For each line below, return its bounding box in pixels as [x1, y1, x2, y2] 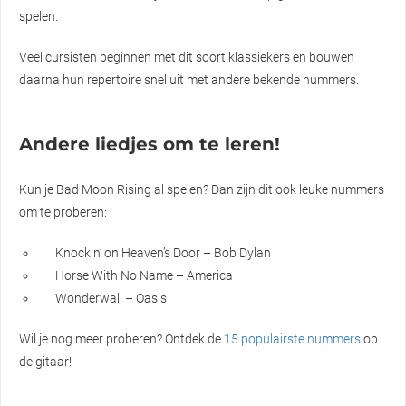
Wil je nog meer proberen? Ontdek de [19, 331, 224, 346]
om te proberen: [19, 204, 107, 219]
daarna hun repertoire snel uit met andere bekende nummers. [19, 72, 359, 87]
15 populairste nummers [224, 331, 361, 346]
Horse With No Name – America [55, 267, 234, 283]
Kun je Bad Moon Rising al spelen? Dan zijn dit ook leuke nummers [19, 181, 384, 197]
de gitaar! [19, 353, 72, 369]
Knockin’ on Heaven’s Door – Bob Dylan [55, 245, 272, 260]
